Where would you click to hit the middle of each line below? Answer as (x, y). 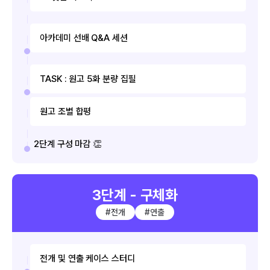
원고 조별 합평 (66, 111)
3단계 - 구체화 (135, 195)
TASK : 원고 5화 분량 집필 (88, 79)
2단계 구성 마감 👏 (68, 144)
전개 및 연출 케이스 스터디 (87, 258)
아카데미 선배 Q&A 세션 (84, 38)
